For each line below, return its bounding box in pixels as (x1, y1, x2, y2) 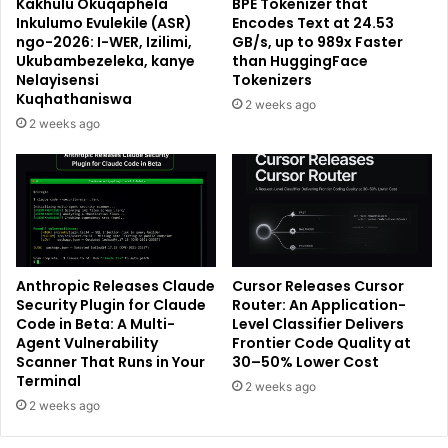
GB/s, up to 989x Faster (232, 32, 403, 53)
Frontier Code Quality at (232, 332, 411, 353)
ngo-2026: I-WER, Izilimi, (16, 32, 192, 53)
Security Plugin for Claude (16, 294, 206, 315)
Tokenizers (232, 70, 312, 91)
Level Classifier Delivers (232, 313, 404, 334)
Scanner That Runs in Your (16, 351, 205, 372)
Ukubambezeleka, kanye (16, 51, 195, 72)
